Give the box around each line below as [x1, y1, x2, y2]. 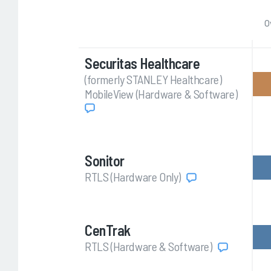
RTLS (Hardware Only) [85, 169, 183, 184]
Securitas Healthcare [85, 54, 200, 73]
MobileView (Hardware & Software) [85, 87, 240, 102]
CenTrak [85, 221, 131, 240]
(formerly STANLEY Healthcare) [85, 72, 222, 87]
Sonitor [85, 152, 125, 170]
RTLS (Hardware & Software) [85, 239, 215, 254]
